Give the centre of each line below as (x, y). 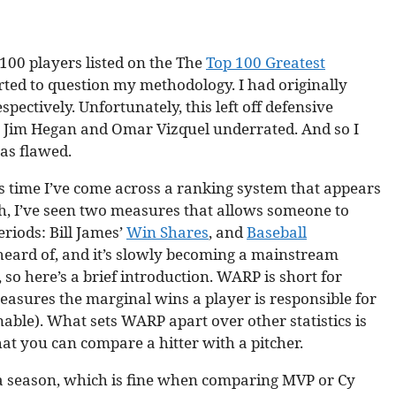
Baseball (277, 232)
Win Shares (168, 232)
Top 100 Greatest (266, 63)
